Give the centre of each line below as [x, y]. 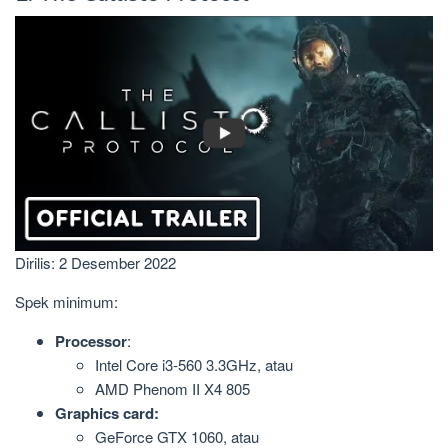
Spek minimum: [66, 301]
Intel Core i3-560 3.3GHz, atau [194, 364]
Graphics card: [107, 412]
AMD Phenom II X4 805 [172, 388]
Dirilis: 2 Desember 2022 [95, 262]
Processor [91, 340]
